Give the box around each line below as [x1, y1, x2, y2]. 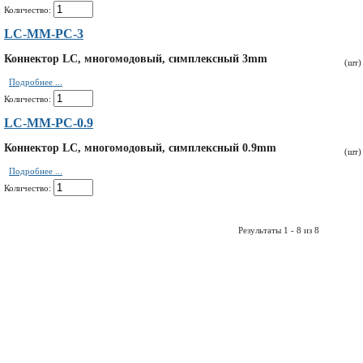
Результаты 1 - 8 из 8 [237, 225, 319, 235]
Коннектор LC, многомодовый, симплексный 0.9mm [4, 142, 276, 154]
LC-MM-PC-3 [4, 27, 83, 41]
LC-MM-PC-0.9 [4, 116, 93, 130]
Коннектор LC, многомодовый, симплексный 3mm [4, 53, 267, 65]
